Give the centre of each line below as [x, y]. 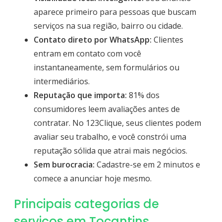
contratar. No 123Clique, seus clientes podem [117, 123]
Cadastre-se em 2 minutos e [147, 164]
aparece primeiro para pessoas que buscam [115, 12]
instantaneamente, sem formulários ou [107, 67]
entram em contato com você [87, 53]
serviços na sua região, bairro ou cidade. [108, 26]
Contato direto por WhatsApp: [93, 39]
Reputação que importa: [80, 95]
